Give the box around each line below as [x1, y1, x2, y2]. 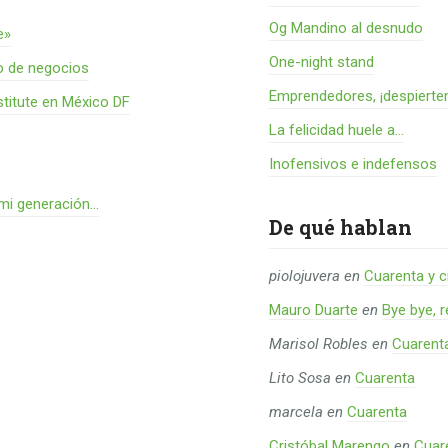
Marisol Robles [269, 335, 369, 353]
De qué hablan [269, 214, 413, 240]
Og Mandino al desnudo [269, 19, 424, 37]
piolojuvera [269, 267, 341, 285]
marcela [269, 403, 324, 421]
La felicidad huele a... [269, 121, 405, 139]
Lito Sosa [269, 369, 332, 387]
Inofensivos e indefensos [269, 155, 438, 173]
